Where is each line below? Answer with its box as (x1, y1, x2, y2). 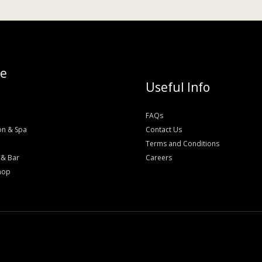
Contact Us (146, 125, 182, 135)
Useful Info (146, 79, 210, 96)
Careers (146, 153, 172, 163)
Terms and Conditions (146, 139, 219, 149)
